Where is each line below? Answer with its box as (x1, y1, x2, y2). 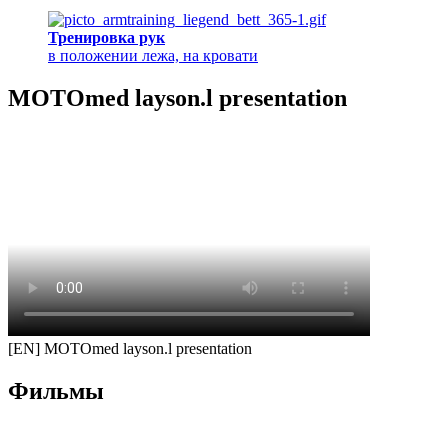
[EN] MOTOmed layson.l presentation (8, 340, 252, 358)
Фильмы (8, 378, 104, 405)
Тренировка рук (48, 29, 165, 47)
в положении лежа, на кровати (48, 47, 258, 65)
